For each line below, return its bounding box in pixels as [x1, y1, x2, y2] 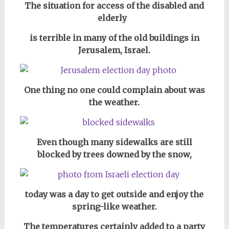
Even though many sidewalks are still [36, 136, 192, 147]
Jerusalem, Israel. [78, 44, 151, 55]
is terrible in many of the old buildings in [29, 32, 199, 43]
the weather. [89, 97, 140, 107]
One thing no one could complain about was [24, 84, 205, 95]
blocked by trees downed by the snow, [37, 149, 192, 159]
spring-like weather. [72, 201, 157, 212]
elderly [98, 12, 131, 23]
